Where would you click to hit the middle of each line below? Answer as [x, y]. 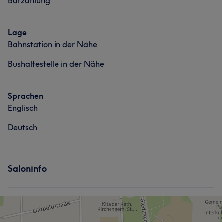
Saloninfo [27, 169]
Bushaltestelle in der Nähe [56, 64]
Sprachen [26, 96]
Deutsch [23, 127]
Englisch [23, 108]
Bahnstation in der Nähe [53, 44]
